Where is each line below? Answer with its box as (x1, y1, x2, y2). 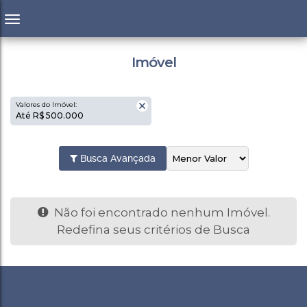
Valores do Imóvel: (16, 100, 77, 109)
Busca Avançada (77, 153, 156, 164)
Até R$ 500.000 (22, 110, 84, 121)
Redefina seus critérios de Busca (57, 223, 250, 236)
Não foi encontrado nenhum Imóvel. (51, 206, 270, 219)
